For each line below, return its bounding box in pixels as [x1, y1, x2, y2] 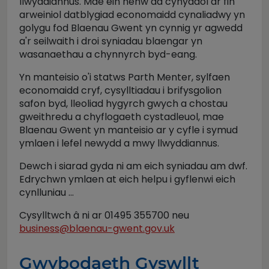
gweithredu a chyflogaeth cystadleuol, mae [19, 110, 224, 124]
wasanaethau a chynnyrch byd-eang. [19, 47, 199, 61]
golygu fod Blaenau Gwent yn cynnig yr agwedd [19, 21, 243, 35]
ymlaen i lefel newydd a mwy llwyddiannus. [19, 136, 222, 150]
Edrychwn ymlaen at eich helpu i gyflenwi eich [19, 172, 235, 186]
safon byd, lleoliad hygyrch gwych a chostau [19, 97, 228, 110]
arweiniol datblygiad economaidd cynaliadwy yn [19, 8, 245, 22]
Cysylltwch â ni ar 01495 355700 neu [19, 208, 189, 222]
